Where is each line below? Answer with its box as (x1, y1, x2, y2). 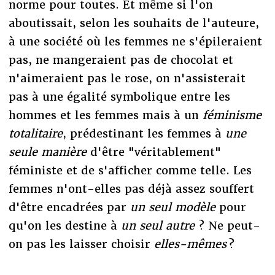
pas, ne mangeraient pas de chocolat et (8, 52, 233, 67)
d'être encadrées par (8, 199, 130, 214)
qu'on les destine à (8, 218, 121, 233)
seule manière (8, 144, 90, 159)
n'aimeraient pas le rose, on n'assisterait (8, 71, 246, 85)
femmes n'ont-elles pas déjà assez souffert (8, 181, 254, 196)
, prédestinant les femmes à (62, 126, 225, 141)
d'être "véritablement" (90, 144, 221, 159)
